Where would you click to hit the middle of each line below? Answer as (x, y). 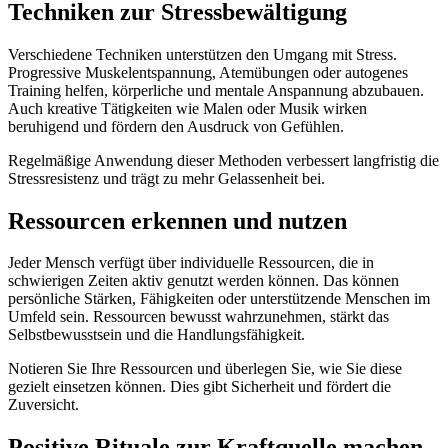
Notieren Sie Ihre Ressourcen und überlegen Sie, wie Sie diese (205, 369)
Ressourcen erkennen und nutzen (177, 220)
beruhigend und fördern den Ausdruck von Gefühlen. (176, 126)
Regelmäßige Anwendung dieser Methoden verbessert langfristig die (223, 160)
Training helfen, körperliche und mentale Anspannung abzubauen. (216, 90)
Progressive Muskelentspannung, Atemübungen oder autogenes (208, 72)
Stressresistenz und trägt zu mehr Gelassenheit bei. (166, 178)
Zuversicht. (43, 405)
